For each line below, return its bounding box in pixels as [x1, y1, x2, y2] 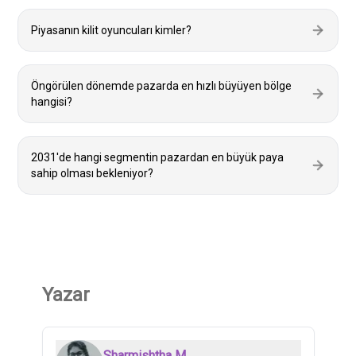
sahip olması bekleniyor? [31, 167, 153, 180]
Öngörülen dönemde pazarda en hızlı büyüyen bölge [31, 79, 292, 92]
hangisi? [31, 95, 72, 108]
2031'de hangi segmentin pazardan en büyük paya [31, 151, 284, 164]
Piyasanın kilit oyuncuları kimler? [31, 24, 192, 37]
